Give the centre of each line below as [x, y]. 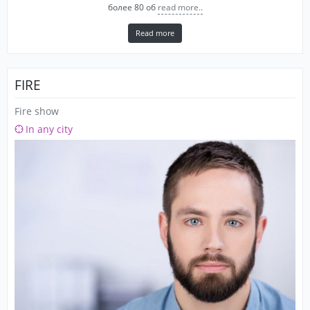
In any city [49, 129]
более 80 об [131, 8]
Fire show [37, 111]
